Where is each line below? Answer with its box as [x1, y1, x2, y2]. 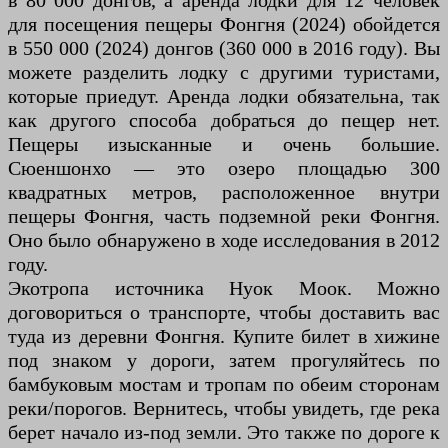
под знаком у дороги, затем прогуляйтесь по [8, 349, 440, 372]
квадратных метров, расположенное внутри [8, 181, 440, 204]
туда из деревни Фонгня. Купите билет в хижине [8, 325, 440, 348]
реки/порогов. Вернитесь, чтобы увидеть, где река [8, 397, 440, 420]
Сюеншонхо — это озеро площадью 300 [8, 157, 440, 180]
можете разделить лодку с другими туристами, [8, 61, 440, 84]
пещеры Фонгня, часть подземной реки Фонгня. [8, 205, 440, 228]
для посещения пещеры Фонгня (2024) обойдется [8, 13, 440, 36]
